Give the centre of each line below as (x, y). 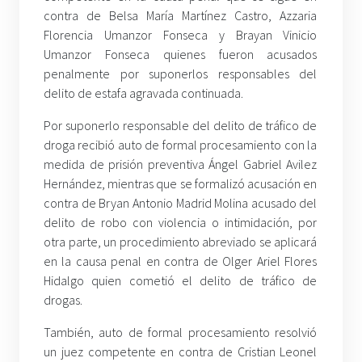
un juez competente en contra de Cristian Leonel (181, 352)
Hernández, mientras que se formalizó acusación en (181, 184)
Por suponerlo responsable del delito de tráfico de (181, 126)
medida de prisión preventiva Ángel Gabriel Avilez (181, 164)
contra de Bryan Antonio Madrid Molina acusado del (181, 203)
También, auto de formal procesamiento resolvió (181, 333)
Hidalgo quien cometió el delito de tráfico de (181, 281)
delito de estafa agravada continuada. (143, 93)
